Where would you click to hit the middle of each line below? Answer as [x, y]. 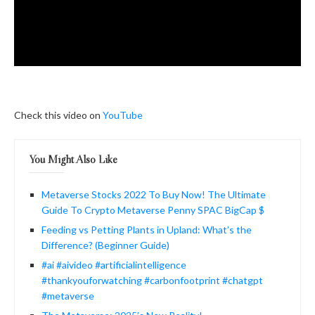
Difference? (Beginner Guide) [105, 245]
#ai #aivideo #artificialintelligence [114, 264]
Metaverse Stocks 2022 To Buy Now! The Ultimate [154, 194]
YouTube [123, 115]
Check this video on [58, 115]
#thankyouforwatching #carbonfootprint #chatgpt [152, 280]
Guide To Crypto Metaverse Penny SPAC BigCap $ [153, 210]
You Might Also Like [73, 159]
